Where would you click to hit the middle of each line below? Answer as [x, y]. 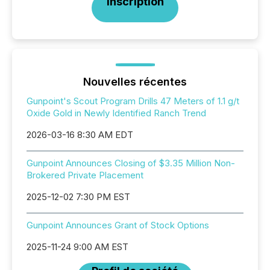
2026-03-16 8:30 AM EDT [80, 135]
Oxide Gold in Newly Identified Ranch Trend [116, 113]
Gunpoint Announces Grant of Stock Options [118, 225]
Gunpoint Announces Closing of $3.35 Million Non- [131, 163]
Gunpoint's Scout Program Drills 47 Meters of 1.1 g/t [133, 101]
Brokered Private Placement [85, 175]
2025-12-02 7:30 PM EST [78, 197]
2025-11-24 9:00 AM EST [77, 247]
